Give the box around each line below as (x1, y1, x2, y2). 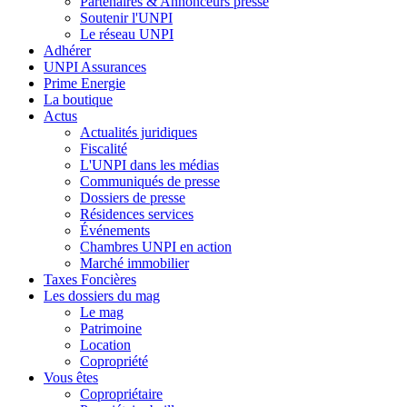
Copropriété (80, 353, 148, 370)
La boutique (44, 92, 113, 108)
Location (80, 337, 131, 353)
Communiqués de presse (80, 174, 220, 190)
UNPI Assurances (44, 59, 146, 75)
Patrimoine (80, 321, 142, 337)
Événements (80, 223, 150, 239)
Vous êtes (44, 370, 98, 386)
